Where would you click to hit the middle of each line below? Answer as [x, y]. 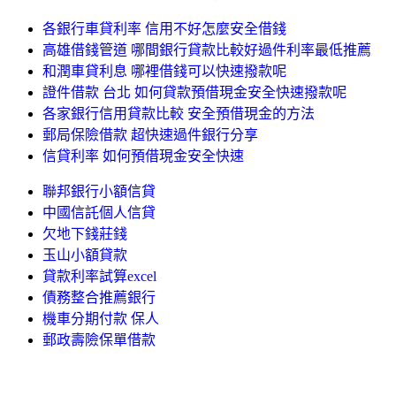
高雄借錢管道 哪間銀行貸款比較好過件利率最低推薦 [207, 49]
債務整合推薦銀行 [99, 297]
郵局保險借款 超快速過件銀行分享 [150, 134]
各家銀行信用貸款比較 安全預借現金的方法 [179, 113]
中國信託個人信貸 [99, 212]
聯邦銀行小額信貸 [99, 191]
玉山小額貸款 [85, 255]
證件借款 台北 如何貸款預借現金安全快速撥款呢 [194, 92]
